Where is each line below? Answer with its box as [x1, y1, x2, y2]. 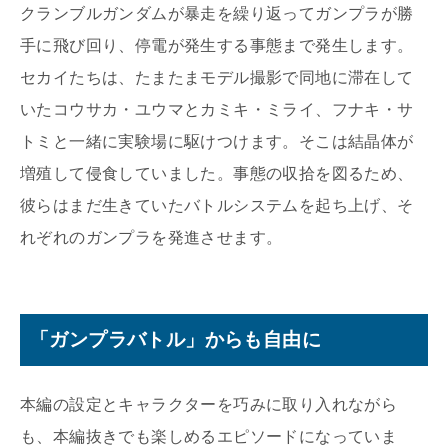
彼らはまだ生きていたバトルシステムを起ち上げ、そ [20, 198, 414, 215]
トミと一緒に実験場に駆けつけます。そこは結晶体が [20, 134, 414, 151]
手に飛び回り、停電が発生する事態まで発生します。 [20, 38, 414, 55]
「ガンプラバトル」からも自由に [30, 329, 321, 351]
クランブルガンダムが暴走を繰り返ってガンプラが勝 [20, 6, 414, 23]
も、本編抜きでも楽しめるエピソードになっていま [20, 429, 398, 446]
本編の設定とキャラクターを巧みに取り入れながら [20, 397, 398, 414]
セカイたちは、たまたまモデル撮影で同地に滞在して [20, 70, 414, 87]
